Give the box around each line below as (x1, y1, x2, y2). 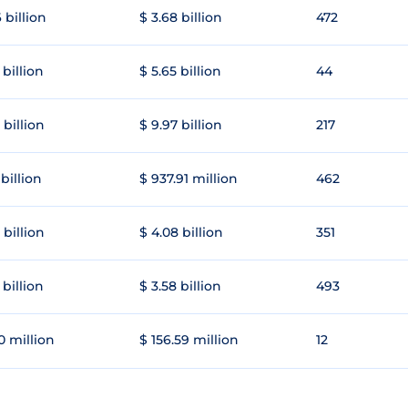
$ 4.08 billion (139, 224, 223, 241)
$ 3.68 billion (139, 9, 222, 26)
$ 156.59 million (139, 331, 239, 349)
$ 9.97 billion (139, 117, 222, 134)
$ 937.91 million (139, 170, 238, 188)
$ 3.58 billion (139, 278, 221, 295)
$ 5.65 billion (139, 63, 221, 80)
